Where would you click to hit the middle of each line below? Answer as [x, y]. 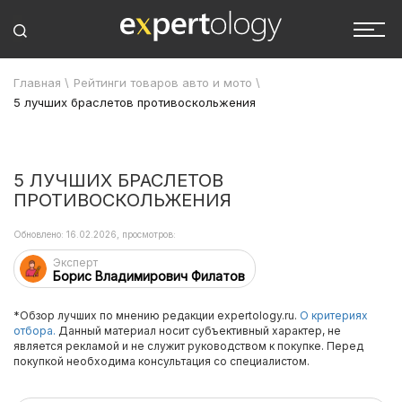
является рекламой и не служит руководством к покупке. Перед [188, 346]
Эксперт [75, 262]
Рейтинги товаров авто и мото [163, 83]
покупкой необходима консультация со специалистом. [162, 361]
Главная [37, 83]
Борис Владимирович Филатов [149, 276]
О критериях [334, 315]
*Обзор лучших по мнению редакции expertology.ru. [157, 315]
